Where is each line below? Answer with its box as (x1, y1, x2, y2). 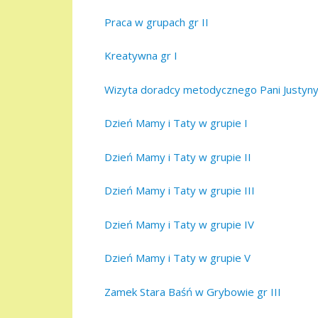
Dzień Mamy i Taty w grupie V (104, 251, 251, 265)
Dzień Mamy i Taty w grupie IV (104, 216, 254, 231)
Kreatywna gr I (104, 48, 177, 63)
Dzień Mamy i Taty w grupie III (104, 183, 255, 198)
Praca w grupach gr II (104, 14, 209, 29)
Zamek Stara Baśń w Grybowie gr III (104, 284, 281, 299)
